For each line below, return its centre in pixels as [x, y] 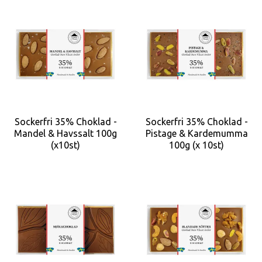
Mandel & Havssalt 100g [65, 133]
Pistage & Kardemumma [196, 133]
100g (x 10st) [196, 145]
